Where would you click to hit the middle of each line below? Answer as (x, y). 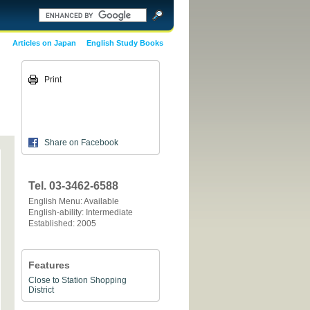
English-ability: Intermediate (81, 212)
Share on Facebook (81, 143)
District (41, 290)
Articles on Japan (44, 43)
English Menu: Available (74, 201)
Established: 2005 (62, 224)
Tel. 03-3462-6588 (73, 186)
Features (49, 265)
